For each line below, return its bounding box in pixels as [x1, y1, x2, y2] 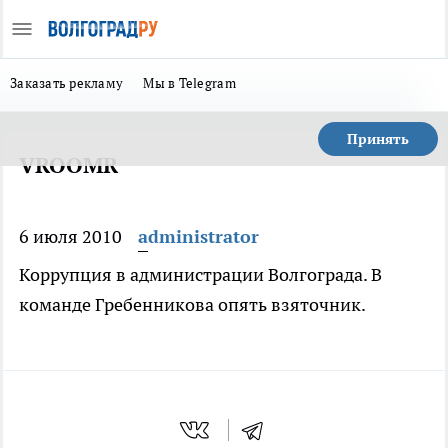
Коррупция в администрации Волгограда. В [19, 263, 382, 286]
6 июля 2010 [19, 225, 122, 248]
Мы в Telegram [143, 74, 236, 92]
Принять [347, 130, 409, 148]
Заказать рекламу [10, 74, 124, 92]
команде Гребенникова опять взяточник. [19, 293, 366, 316]
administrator [138, 225, 259, 248]
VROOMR [19, 151, 118, 179]
